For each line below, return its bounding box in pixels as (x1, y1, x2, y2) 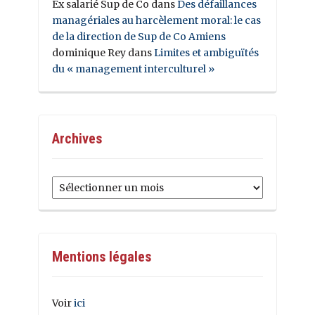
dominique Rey (52, 46, 126, 60)
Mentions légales (52, 248, 151, 266)
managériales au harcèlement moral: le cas (52, 14, 261, 27)
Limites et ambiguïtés (154, 46, 259, 60)
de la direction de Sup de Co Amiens (52, 30, 226, 44)
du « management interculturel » (52, 63, 217, 76)
